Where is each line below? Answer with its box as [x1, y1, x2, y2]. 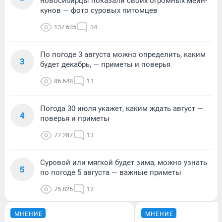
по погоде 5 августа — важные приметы [40, 167, 181, 177]
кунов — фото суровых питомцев [40, 5, 158, 15]
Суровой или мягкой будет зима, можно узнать [40, 158, 207, 167]
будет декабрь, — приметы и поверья [40, 59, 170, 69]
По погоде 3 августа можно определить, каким [40, 50, 206, 59]
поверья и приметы [40, 113, 110, 123]
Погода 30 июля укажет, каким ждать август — [40, 104, 203, 113]
